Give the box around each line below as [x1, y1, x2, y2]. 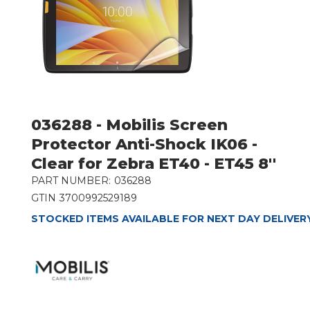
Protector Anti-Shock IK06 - [30, 134, 257, 154]
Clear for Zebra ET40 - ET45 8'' [30, 154, 276, 173]
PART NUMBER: [30, 174, 111, 187]
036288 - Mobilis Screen [30, 115, 228, 134]
